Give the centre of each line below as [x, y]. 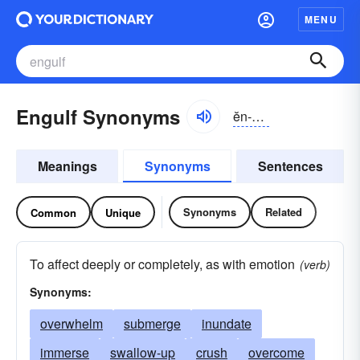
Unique [123, 212]
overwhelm [72, 323]
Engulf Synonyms [98, 117]
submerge [152, 323]
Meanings [67, 166]
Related [284, 212]
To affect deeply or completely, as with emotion [162, 264]
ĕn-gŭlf [258, 116]
